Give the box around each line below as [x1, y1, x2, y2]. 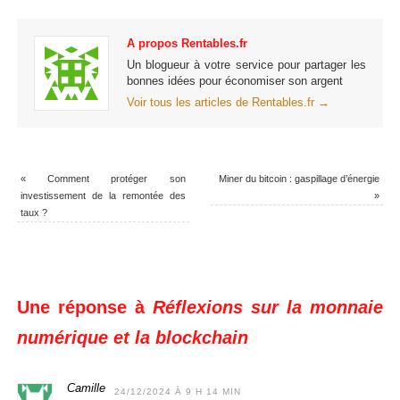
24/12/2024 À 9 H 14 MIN [113, 387, 241, 397]
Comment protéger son [25, 173, 186, 185]
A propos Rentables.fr [126, 37, 247, 50]
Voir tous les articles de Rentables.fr [126, 96, 318, 110]
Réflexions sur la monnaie [153, 297, 384, 318]
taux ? [20, 207, 47, 219]
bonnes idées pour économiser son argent [126, 74, 343, 87]
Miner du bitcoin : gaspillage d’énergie [219, 173, 380, 185]
